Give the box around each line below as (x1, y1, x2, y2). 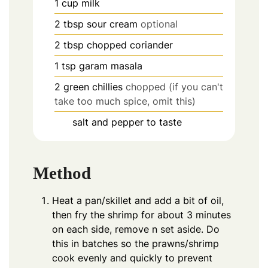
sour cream (87, 18, 138, 31)
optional (141, 18, 178, 31)
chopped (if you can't (126, 81, 223, 93)
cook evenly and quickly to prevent (52, 251, 212, 264)
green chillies (63, 81, 123, 93)
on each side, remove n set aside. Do (52, 223, 220, 235)
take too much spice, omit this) (54, 95, 196, 108)
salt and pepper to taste (72, 116, 182, 129)
